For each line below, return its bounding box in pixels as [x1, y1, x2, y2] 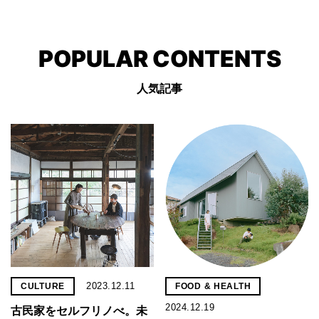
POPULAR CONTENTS [38, 45, 281, 73]
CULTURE [21, 281, 66, 292]
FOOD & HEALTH [175, 281, 251, 292]
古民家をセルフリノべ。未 [11, 305, 147, 318]
